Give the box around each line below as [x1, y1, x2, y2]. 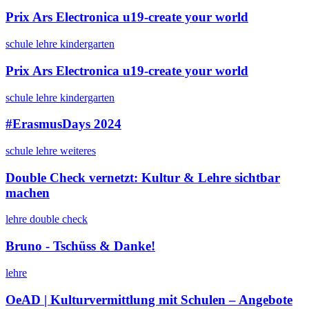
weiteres [60, 144, 96, 157]
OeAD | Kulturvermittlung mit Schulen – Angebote [6, 292, 292, 307]
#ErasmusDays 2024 [6, 117, 121, 132]
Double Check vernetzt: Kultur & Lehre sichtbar [6, 170, 280, 185]
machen [6, 185, 50, 200]
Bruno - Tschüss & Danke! [6, 239, 155, 254]
